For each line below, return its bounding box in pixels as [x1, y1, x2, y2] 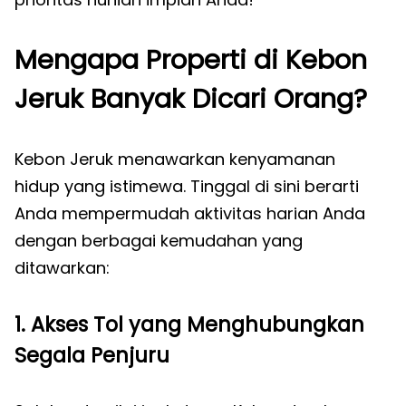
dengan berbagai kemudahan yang [14, 229, 303, 252]
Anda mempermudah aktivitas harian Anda [14, 202, 365, 225]
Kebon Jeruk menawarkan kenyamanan [14, 148, 335, 170]
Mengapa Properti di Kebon [14, 42, 367, 78]
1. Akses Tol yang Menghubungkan [14, 310, 364, 339]
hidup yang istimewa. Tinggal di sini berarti [14, 175, 359, 198]
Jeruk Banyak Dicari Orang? [14, 81, 367, 117]
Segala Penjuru [14, 341, 169, 370]
